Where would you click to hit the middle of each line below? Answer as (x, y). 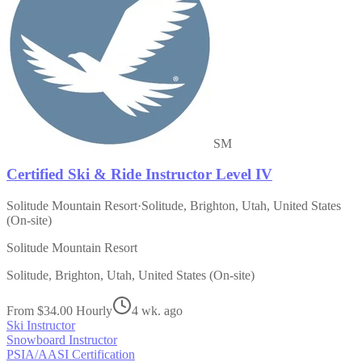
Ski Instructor (41, 326)
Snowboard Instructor (62, 340)
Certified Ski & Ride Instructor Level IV (139, 175)
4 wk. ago (157, 311)
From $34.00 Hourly (59, 311)
